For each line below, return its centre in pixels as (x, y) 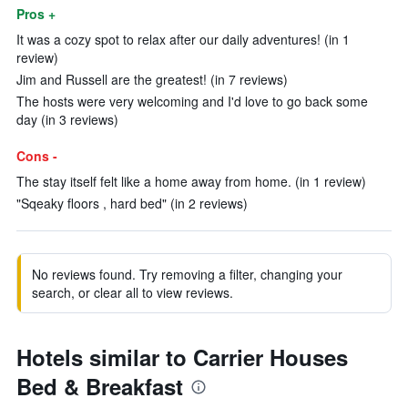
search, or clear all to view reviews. (133, 292)
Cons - (37, 156)
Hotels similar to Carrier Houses (182, 357)
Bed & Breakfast (100, 386)
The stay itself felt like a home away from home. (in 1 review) (191, 181)
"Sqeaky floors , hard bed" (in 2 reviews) (132, 203)
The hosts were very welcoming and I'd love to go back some (192, 101)
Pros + (36, 14)
